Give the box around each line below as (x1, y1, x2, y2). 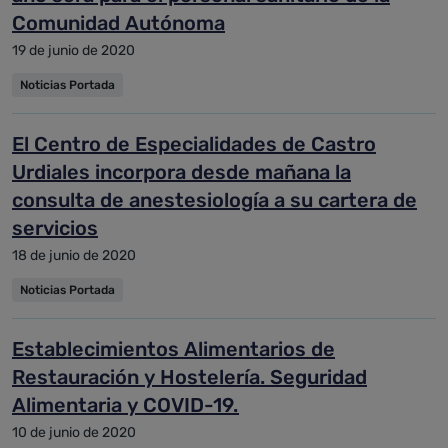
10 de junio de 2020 (12, 424, 136, 441)
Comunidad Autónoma (12, 11, 225, 35)
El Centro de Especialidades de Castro (12, 132, 376, 156)
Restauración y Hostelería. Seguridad (12, 365, 367, 389)
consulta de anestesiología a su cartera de (12, 188, 417, 212)
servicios (12, 216, 98, 240)
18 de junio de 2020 (12, 247, 136, 264)
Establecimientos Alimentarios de (12, 337, 335, 361)
